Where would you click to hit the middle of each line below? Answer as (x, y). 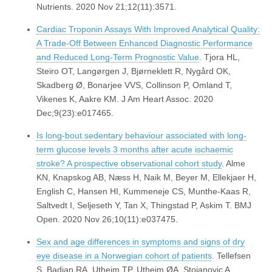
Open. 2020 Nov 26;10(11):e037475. (107, 219)
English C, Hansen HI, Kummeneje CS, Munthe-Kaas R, (144, 192)
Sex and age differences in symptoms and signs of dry (141, 242)
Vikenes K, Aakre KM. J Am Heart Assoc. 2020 (125, 99)
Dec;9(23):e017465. (75, 113)
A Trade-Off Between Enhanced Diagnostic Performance (144, 43)
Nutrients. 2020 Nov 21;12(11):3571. (107, 7)
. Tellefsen (231, 256)
